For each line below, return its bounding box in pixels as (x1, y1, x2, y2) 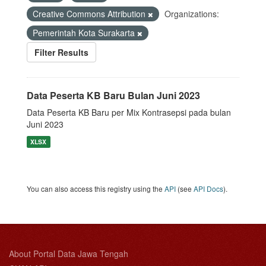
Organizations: (164, 8, 219, 20)
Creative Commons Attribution (33, 8, 148, 20)
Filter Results (34, 46, 88, 58)
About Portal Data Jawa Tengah (9, 248, 128, 259)
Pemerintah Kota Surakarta (33, 27, 137, 39)
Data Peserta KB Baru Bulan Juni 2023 (27, 88, 200, 102)
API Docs (194, 183, 223, 194)
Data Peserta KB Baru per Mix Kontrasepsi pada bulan (27, 106, 231, 118)
